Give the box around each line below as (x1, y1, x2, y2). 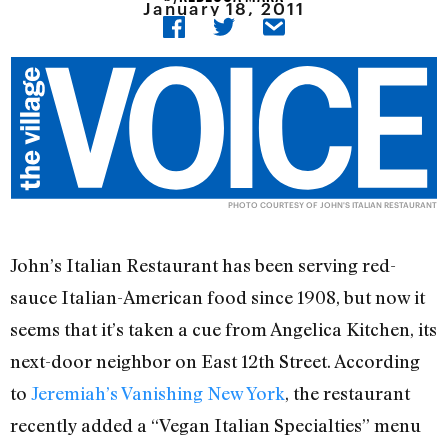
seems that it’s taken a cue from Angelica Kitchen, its (10, 318, 437, 341)
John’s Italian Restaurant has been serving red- (10, 254, 396, 277)
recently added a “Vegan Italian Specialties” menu (10, 414, 421, 437)
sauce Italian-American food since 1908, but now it (10, 286, 425, 309)
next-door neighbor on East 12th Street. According (10, 350, 420, 373)
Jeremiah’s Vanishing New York (31, 382, 285, 405)
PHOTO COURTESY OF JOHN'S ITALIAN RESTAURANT (227, 200, 437, 211)
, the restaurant (285, 382, 410, 405)
